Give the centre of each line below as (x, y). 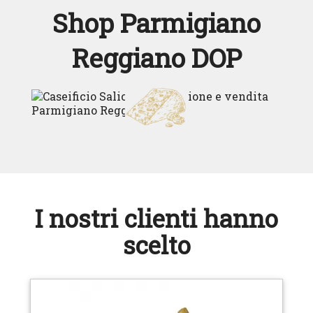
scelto (156, 245)
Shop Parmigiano (156, 23)
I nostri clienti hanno (156, 218)
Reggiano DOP (156, 58)
